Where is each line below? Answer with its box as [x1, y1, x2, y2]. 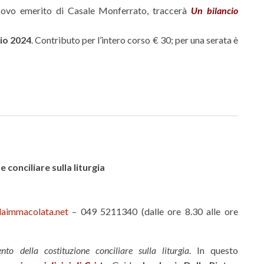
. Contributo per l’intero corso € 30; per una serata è [31, 34, 239, 46]
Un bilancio [191, 5, 239, 16]
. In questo [189, 244, 239, 256]
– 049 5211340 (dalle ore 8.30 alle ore [68, 205, 239, 217]
